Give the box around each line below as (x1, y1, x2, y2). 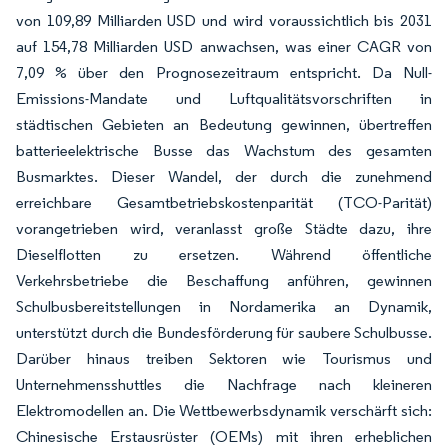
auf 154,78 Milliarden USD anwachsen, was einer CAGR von (16, 37, 432, 56)
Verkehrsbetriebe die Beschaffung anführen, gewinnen (16, 271, 432, 290)
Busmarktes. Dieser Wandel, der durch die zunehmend (16, 167, 432, 186)
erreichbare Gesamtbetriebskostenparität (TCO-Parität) (16, 193, 432, 212)
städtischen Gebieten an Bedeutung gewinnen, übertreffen (16, 115, 432, 134)
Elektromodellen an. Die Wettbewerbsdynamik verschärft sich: (16, 401, 432, 420)
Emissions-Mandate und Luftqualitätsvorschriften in (16, 89, 432, 108)
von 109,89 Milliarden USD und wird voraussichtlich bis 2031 (16, 11, 432, 30)
